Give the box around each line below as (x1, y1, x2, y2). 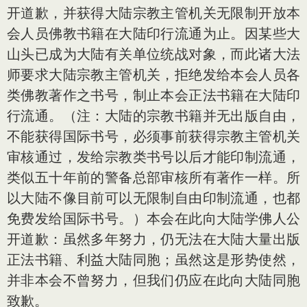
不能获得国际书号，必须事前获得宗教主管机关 (7, 128, 300, 145)
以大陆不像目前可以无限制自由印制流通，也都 (7, 190, 300, 206)
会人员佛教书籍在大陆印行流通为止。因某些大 (7, 25, 300, 42)
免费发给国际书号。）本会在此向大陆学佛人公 (7, 210, 300, 227)
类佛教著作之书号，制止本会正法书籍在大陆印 (7, 87, 300, 103)
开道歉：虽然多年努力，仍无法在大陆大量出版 (7, 231, 300, 247)
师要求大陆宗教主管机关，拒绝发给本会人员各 (7, 66, 300, 83)
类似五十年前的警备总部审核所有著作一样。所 (7, 169, 300, 186)
